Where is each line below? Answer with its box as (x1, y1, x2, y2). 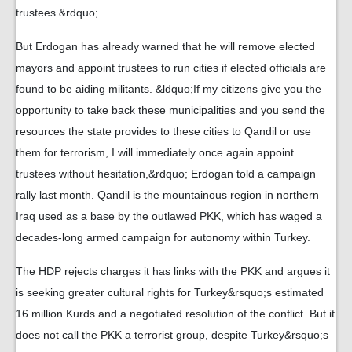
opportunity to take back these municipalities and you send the (16, 104, 325, 116)
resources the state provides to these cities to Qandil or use (16, 125, 311, 137)
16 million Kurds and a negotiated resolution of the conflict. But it (16, 307, 335, 320)
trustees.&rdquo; (16, 6, 98, 19)
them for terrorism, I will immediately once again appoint (16, 146, 294, 159)
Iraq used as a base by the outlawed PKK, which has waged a (16, 210, 322, 222)
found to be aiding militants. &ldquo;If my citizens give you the (16, 82, 321, 95)
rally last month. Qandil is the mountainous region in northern (16, 189, 319, 201)
